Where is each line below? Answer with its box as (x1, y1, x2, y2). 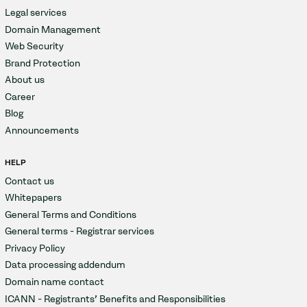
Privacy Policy (4, 242, 65, 254)
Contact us (4, 175, 54, 187)
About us (4, 74, 45, 86)
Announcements (4, 124, 79, 136)
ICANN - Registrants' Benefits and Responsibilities (4, 293, 225, 305)
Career (4, 90, 35, 103)
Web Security (4, 40, 64, 53)
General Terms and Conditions (4, 208, 136, 221)
